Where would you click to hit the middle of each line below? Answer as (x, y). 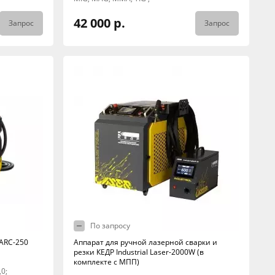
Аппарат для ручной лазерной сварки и (145, 242)
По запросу (110, 226)
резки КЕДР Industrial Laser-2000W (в (138, 252)
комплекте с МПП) (106, 262)
